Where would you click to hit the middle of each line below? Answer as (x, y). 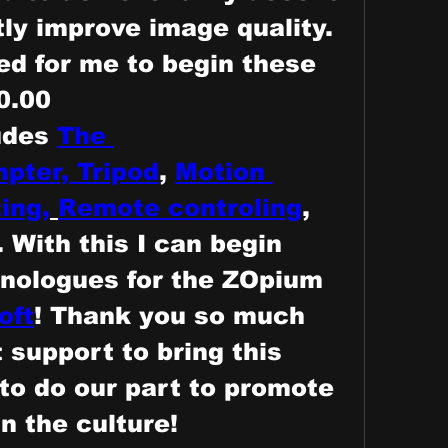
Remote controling (180, 207)
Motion (220, 171)
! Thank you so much (169, 315)
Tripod (118, 171)
